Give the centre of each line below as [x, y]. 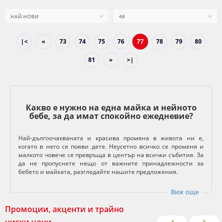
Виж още [185, 192]
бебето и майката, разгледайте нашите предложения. [98, 172]
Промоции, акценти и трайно [64, 209]
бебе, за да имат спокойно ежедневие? [111, 116]
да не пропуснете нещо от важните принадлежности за [111, 164]
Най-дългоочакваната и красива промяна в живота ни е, [111, 138]
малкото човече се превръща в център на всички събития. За [111, 155]
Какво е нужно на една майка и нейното [111, 108]
